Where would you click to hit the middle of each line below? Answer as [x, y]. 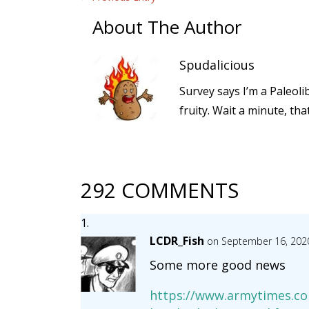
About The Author [167, 27]
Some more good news [217, 265]
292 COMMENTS [159, 190]
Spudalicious [217, 65]
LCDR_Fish [177, 241]
